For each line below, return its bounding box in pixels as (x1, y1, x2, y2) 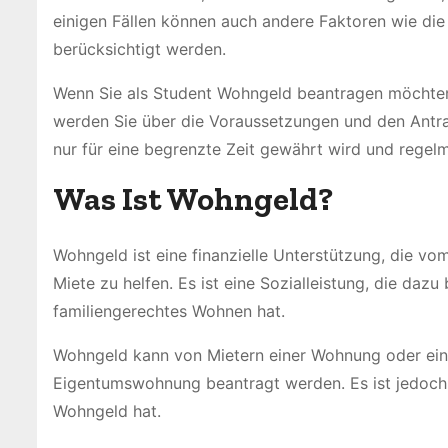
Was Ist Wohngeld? (53, 180, 333, 219)
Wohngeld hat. (53, 401, 161, 422)
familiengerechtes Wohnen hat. (53, 301, 285, 322)
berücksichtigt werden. (53, 39, 226, 60)
